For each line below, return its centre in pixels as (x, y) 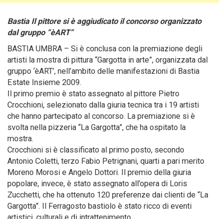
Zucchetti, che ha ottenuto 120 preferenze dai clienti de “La (108, 195)
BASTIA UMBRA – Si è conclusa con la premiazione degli (105, 49)
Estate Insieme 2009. (44, 82)
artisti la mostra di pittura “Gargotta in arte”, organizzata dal (108, 60)
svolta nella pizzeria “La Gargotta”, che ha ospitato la (97, 127)
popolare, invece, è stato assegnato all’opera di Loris (97, 184)
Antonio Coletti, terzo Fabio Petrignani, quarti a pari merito (106, 161)
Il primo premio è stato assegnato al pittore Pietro (93, 94)
